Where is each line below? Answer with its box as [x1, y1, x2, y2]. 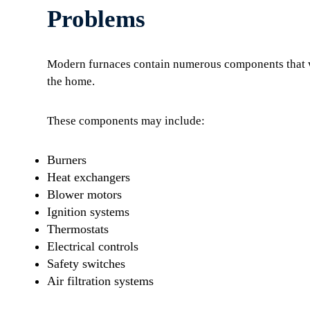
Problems [47, 6, 145, 33]
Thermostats [47, 222, 109, 236]
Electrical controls [47, 239, 138, 253]
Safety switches [47, 257, 125, 271]
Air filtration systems [47, 274, 154, 288]
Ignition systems [47, 205, 129, 219]
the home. [47, 75, 95, 88]
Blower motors [47, 188, 122, 201]
